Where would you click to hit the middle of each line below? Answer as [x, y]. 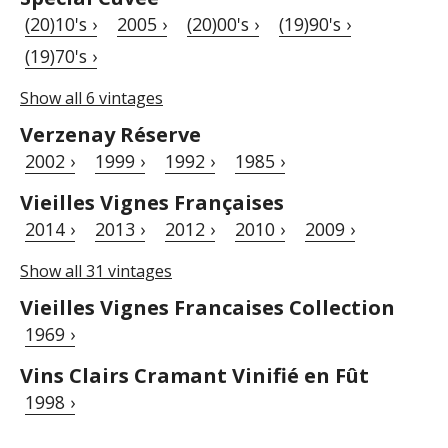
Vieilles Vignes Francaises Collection [207, 307]
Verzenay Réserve [110, 134]
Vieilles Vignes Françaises [152, 202]
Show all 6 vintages [91, 97]
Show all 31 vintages [96, 270]
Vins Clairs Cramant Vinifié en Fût [194, 375]
